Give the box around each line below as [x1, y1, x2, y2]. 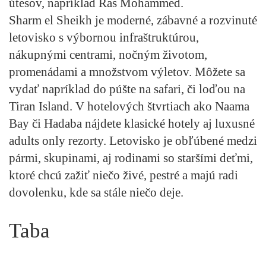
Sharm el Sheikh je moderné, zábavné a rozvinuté [9, 12, 257, 27]
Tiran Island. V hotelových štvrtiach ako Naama [9, 99, 249, 113]
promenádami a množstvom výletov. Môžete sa [9, 64, 245, 79]
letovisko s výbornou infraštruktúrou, [9, 30, 199, 45]
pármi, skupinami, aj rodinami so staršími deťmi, [9, 150, 253, 165]
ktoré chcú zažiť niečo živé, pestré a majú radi [9, 167, 238, 182]
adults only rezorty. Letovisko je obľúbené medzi [9, 133, 257, 148]
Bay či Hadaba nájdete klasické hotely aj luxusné [9, 116, 255, 131]
